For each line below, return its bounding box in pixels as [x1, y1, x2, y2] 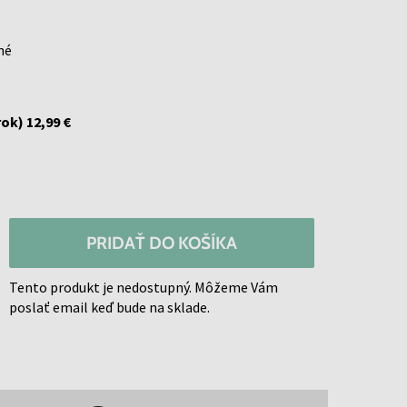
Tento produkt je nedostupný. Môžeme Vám [8, 277, 278, 296]
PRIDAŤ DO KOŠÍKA [85, 232, 237, 253]
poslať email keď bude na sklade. [8, 297, 210, 316]
